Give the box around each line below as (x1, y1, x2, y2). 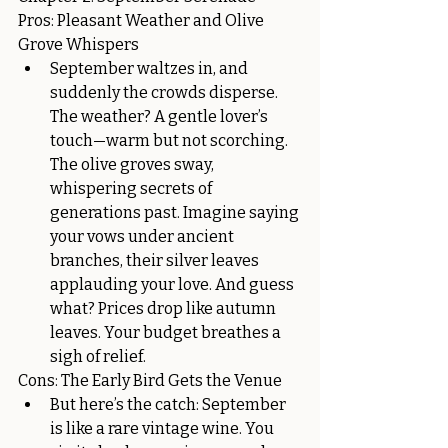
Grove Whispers (18, 35, 139, 54)
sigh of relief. (50, 347, 146, 366)
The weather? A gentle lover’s (50, 107, 271, 126)
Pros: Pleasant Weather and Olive (18, 11, 267, 30)
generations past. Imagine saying (50, 203, 302, 222)
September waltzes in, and (50, 59, 251, 78)
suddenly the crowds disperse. (50, 83, 281, 102)
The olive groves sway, (50, 155, 217, 174)
